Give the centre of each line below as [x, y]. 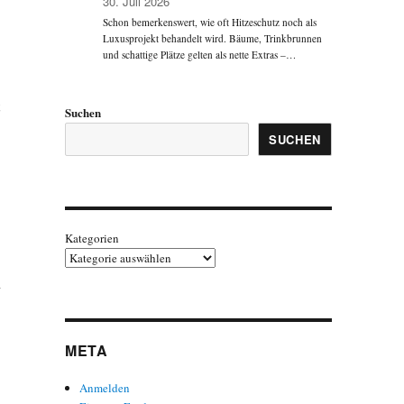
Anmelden [105, 387]
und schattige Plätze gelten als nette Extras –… [200, 55]
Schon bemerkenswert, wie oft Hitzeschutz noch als [210, 23]
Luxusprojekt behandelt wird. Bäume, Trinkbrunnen [213, 39]
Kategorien [92, 238]
